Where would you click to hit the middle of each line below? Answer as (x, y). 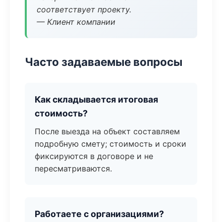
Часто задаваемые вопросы (104, 62)
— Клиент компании (76, 22)
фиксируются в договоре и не (94, 156)
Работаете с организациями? (99, 214)
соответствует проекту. (84, 9)
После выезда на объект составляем (107, 131)
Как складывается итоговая (96, 99)
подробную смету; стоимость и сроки (111, 144)
